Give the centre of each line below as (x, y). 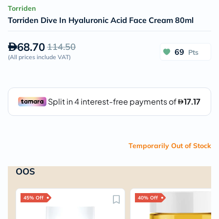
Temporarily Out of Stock (170, 146)
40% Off (148, 198)
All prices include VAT (39, 57)
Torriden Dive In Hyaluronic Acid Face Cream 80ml (101, 20)
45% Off (33, 198)
